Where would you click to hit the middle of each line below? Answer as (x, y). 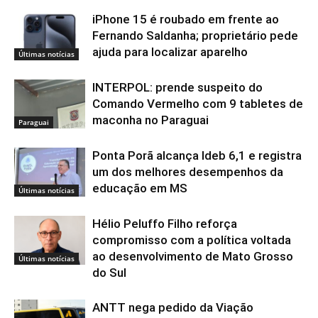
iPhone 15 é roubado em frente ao (186, 20)
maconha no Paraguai (150, 120)
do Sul (109, 273)
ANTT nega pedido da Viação (173, 308)
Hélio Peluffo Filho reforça (165, 224)
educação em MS (140, 188)
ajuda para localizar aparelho (170, 52)
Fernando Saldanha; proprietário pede (195, 36)
